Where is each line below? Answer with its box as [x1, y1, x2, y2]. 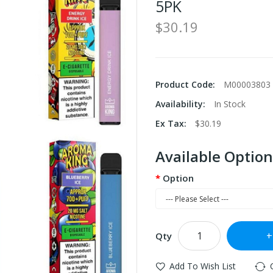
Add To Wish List [169, 260, 236, 272]
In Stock [214, 98, 246, 110]
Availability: [155, 98, 208, 110]
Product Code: [155, 79, 218, 90]
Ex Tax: [155, 118, 189, 129]
